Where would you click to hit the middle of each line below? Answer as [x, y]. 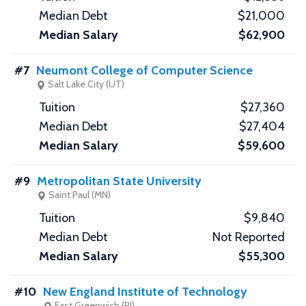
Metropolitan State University [119, 181]
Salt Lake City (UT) [85, 84]
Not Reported [249, 237]
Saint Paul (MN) [79, 195]
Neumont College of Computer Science [144, 71]
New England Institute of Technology [145, 292]
